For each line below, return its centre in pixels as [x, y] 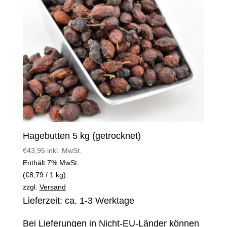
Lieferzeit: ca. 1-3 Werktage [78, 200]
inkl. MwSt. [64, 150]
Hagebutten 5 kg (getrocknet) [82, 136]
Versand [52, 187]
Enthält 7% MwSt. [51, 162]
